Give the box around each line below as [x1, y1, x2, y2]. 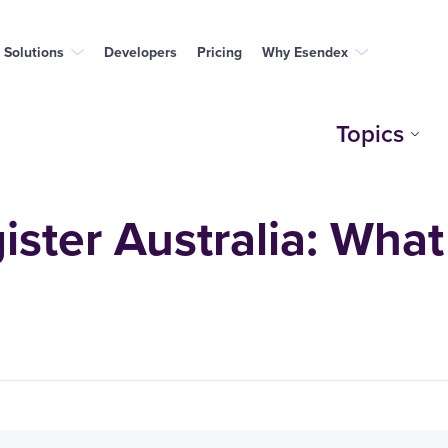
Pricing [197, 41, 242, 63]
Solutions [4, 41, 64, 63]
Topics [336, 116, 405, 152]
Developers [104, 41, 177, 63]
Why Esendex [262, 41, 348, 63]
